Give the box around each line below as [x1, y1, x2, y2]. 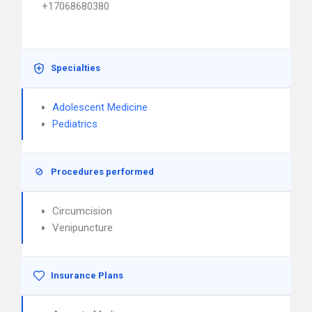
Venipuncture [52, 221, 113, 234]
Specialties [51, 63, 100, 73]
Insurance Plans [51, 270, 123, 281]
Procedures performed [51, 166, 154, 177]
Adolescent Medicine [52, 101, 148, 114]
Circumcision [52, 205, 112, 217]
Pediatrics [52, 118, 97, 130]
